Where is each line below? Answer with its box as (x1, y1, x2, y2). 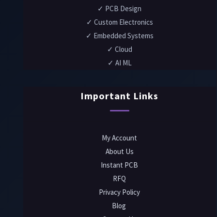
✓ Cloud (107, 44, 132, 54)
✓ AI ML (107, 58, 132, 67)
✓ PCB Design (97, 3, 142, 13)
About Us (105, 146, 134, 156)
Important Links (80, 89, 159, 102)
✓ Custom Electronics (86, 17, 153, 27)
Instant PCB (101, 160, 139, 170)
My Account (102, 133, 138, 142)
